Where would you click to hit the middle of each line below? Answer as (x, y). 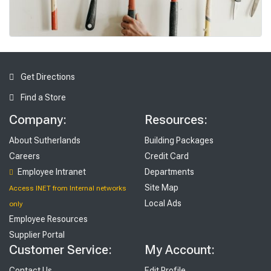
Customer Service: (60, 250)
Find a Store (42, 98)
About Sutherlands (45, 141)
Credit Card (167, 156)
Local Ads (163, 204)
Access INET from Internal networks (68, 188)
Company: (38, 120)
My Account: (180, 250)
